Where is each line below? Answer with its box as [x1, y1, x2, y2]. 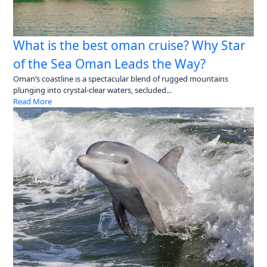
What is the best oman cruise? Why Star [13, 36, 246, 54]
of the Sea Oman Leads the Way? [13, 55, 206, 72]
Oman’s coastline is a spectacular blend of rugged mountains [13, 73, 229, 84]
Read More [13, 95, 52, 107]
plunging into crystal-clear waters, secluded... [13, 84, 172, 95]
